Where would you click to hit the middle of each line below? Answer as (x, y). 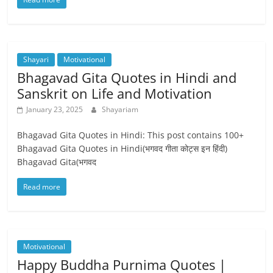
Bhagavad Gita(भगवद (57, 162)
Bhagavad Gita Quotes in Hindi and (127, 77)
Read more (42, 187)
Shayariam (120, 109)
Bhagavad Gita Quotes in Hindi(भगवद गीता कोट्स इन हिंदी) (122, 148)
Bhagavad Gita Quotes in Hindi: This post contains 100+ (131, 135)
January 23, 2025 (55, 109)
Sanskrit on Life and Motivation (115, 93)
